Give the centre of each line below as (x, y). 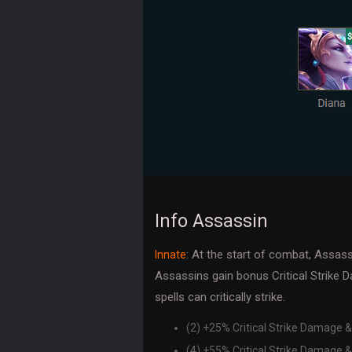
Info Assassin (211, 221)
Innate (170, 255)
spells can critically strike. (220, 297)
